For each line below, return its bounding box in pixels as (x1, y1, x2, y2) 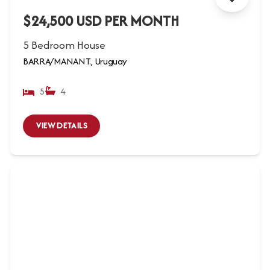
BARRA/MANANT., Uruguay (23, 54, 127, 68)
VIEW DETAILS (36, 119, 87, 132)
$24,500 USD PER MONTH (23, 10, 180, 31)
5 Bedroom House (23, 37, 106, 52)
